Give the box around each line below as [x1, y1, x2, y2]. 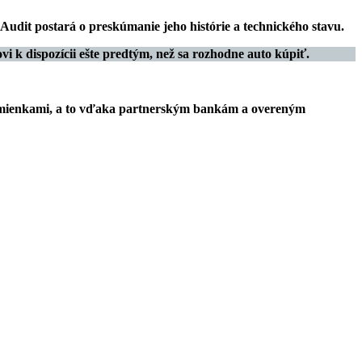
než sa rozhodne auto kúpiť [155, 46, 306, 61]
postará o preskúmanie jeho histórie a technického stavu [35, 19, 341, 33]
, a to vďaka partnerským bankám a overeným [49, 101, 305, 116]
